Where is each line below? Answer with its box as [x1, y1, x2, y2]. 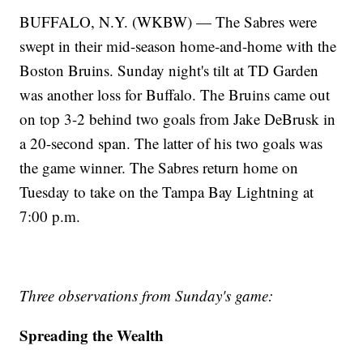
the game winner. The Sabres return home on [19, 157, 299, 178]
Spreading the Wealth [19, 324, 164, 347]
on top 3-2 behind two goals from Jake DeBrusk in [19, 109, 336, 130]
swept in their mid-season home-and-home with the [19, 36, 337, 57]
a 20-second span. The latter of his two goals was [19, 133, 323, 154]
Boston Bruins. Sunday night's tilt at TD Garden [19, 60, 319, 81]
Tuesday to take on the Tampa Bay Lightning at [19, 181, 314, 203]
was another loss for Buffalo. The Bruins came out [19, 84, 331, 105]
